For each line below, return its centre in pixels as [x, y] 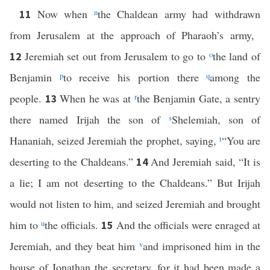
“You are [241, 140]
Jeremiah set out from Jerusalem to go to [117, 56]
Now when [65, 14]
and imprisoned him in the [202, 246]
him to [26, 225]
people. [27, 98]
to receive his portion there [135, 77]
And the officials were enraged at [188, 225]
